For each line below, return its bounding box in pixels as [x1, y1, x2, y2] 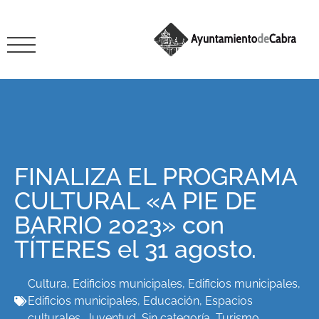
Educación [143, 294, 199, 308]
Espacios [205, 294, 253, 308]
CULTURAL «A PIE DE [14, 187, 257, 215]
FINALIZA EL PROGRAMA [14, 162, 297, 191]
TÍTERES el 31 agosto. [14, 235, 256, 263]
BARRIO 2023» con [14, 211, 224, 239]
